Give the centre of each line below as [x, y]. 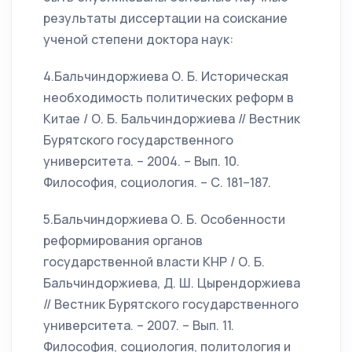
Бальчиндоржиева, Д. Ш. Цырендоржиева [172, 283]
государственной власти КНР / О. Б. [154, 262]
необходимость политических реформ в [169, 97]
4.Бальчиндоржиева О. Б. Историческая [166, 76]
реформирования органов [123, 240]
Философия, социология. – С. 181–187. [157, 182]
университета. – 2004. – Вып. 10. [141, 161]
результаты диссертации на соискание [165, 18]
